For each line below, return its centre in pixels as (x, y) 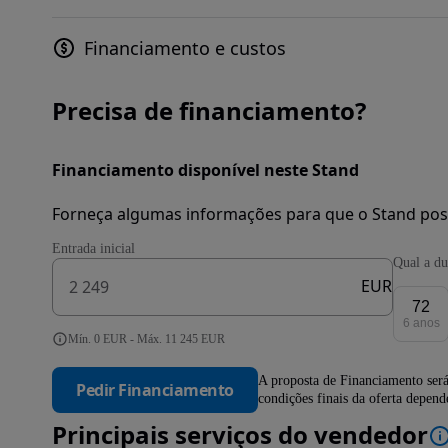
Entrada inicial (93, 248)
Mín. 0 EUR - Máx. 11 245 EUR (146, 338)
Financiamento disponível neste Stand (205, 169)
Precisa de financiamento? (209, 110)
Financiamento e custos (185, 48)
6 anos (421, 322)
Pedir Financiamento (155, 389)
